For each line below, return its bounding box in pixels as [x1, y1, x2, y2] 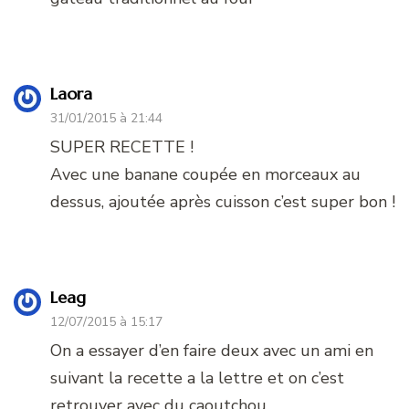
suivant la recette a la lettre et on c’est [50, 367, 344, 390]
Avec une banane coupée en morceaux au [50, 163, 361, 186]
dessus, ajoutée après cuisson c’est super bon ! [50, 191, 395, 214]
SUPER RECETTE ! [50, 136, 194, 159]
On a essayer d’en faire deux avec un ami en [50, 340, 373, 362]
